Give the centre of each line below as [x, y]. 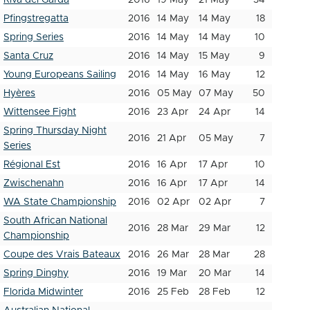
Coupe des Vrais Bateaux [62, 255]
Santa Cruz [28, 56]
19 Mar [172, 273]
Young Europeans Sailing [60, 75]
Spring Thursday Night [55, 131]
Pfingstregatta [36, 19]
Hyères [19, 93]
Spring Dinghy [36, 273]
